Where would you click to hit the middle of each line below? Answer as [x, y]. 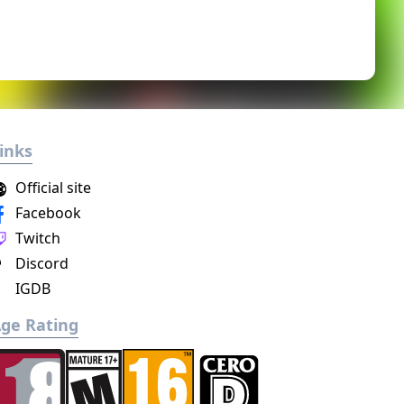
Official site [52, 188]
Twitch [37, 238]
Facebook [47, 213]
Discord [41, 263]
